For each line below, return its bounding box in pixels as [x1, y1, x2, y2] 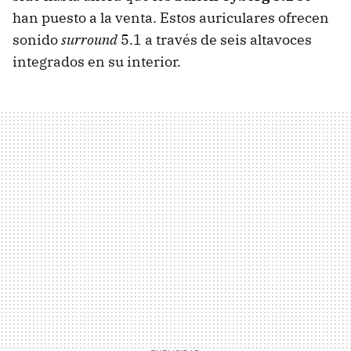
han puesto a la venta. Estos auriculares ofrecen [13, 9, 329, 27]
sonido [13, 31, 61, 49]
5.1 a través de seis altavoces [118, 31, 312, 49]
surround [61, 31, 118, 49]
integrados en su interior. [13, 52, 181, 71]
